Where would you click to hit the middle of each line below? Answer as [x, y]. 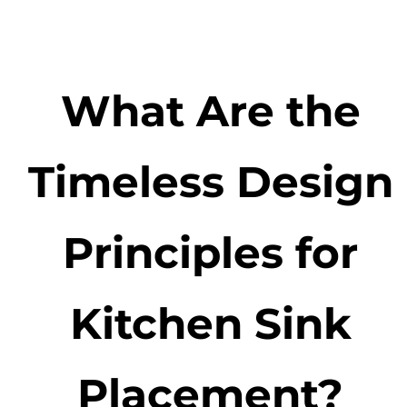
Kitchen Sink [210, 324]
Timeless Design [210, 182]
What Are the [210, 111]
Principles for [211, 253]
